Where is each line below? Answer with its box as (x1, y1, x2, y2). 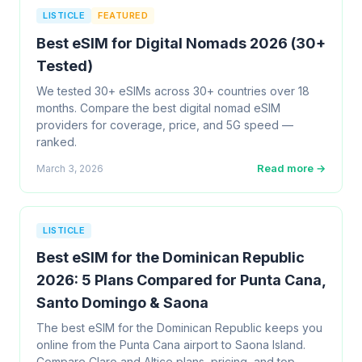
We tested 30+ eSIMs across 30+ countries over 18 (36, 84, 309, 98)
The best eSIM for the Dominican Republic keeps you (36, 321, 322, 335)
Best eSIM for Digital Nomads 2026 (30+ (36, 35, 326, 52)
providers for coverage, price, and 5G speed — (36, 118, 293, 132)
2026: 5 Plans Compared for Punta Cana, (36, 271, 326, 288)
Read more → (257, 162, 326, 175)
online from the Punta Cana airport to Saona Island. (36, 338, 305, 351)
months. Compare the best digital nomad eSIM (36, 101, 280, 115)
